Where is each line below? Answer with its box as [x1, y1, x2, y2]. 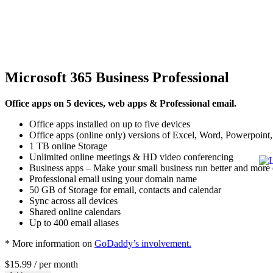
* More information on [5, 238, 94, 249]
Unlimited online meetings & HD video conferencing [29, 151, 233, 162]
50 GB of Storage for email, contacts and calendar [29, 184, 221, 195]
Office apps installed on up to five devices [29, 118, 190, 129]
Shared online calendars [29, 206, 121, 217]
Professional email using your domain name [29, 173, 197, 184]
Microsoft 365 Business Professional [5, 69, 229, 85]
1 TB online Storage [29, 140, 107, 151]
